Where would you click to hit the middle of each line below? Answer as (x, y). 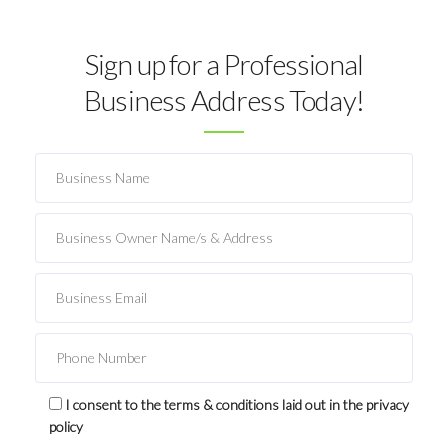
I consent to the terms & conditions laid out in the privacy (237, 404)
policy (66, 426)
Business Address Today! (224, 99)
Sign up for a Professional (224, 63)
